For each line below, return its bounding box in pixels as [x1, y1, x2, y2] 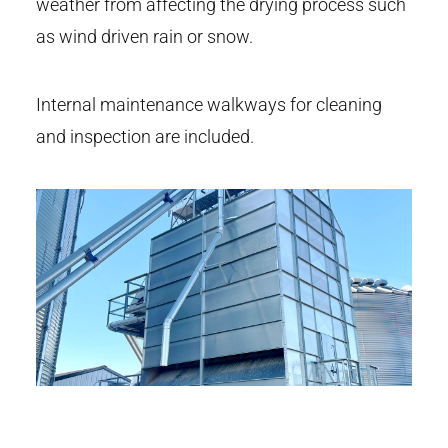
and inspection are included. [36, 125, 254, 147]
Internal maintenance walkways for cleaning [36, 93, 382, 115]
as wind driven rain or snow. [36, 25, 253, 47]
